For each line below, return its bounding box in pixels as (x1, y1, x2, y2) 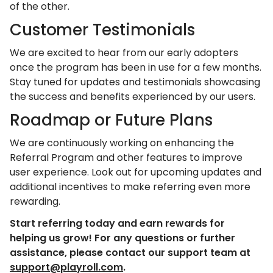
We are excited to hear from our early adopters (10, 45, 238, 60)
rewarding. (10, 194, 60, 208)
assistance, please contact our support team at (10, 245, 250, 260)
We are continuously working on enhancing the (10, 135, 234, 150)
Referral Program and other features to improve (10, 150, 243, 165)
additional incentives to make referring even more (10, 179, 250, 194)
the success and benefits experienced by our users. (10, 89, 255, 104)
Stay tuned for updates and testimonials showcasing (10, 74, 260, 89)
